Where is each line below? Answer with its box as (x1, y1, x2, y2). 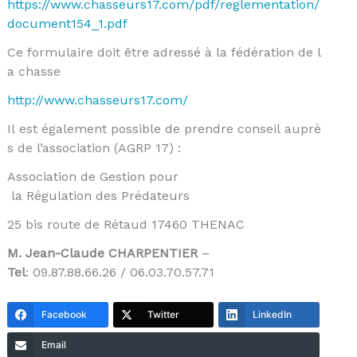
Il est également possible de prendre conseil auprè (6, 120, 321, 136)
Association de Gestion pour (6, 168, 178, 184)
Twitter (147, 308, 179, 320)
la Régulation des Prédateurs (6, 187, 190, 203)
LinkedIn (253, 308, 292, 320)
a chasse (6, 63, 61, 79)
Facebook (41, 308, 87, 320)
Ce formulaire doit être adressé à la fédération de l (6, 44, 321, 60)
